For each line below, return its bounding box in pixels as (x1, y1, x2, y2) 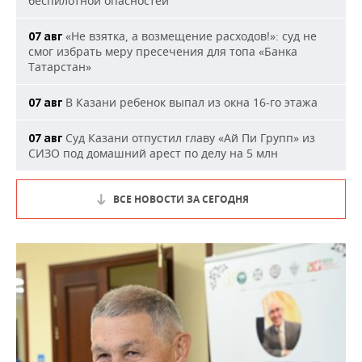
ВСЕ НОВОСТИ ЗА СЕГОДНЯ (113, 192, 249, 207)
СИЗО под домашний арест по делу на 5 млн (28, 145, 278, 162)
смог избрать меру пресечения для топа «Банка (28, 44, 297, 60)
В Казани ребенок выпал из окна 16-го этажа (62, 95, 318, 111)
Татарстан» (28, 59, 91, 75)
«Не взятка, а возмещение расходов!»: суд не (62, 28, 317, 44)
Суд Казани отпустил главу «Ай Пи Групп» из (62, 130, 315, 146)
